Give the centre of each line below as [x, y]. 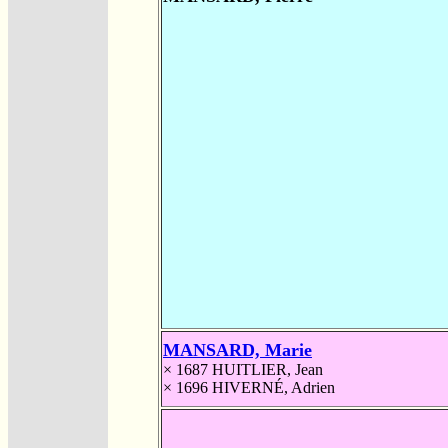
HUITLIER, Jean [267, 369]
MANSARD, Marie [237, 349]
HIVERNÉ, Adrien [273, 387]
